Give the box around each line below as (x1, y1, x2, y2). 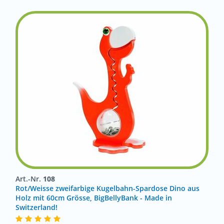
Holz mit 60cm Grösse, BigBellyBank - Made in (15, 193, 172, 202)
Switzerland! (15, 202, 57, 212)
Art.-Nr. (15, 174, 43, 183)
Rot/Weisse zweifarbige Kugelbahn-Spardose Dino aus (15, 183, 199, 193)
